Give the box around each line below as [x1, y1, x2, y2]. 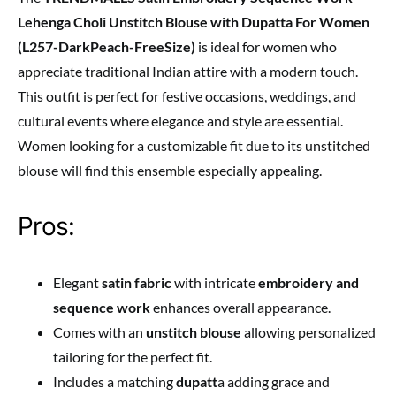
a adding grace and [217, 372, 330, 390]
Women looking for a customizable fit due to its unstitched [18, 136, 370, 154]
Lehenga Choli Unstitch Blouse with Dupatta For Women [18, 12, 369, 30]
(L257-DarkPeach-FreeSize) [18, 37, 195, 55]
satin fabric [102, 273, 171, 291]
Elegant [53, 273, 102, 291]
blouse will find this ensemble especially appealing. [18, 161, 322, 179]
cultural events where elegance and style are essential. [18, 111, 343, 129]
